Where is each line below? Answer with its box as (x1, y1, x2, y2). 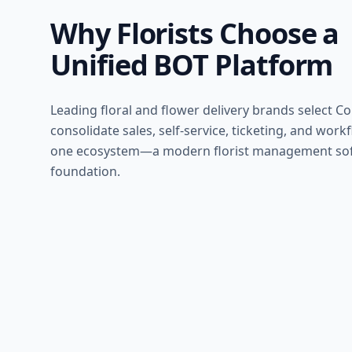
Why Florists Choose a (50, 14, 339, 53)
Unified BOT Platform (50, 46, 333, 85)
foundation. (50, 163, 120, 181)
